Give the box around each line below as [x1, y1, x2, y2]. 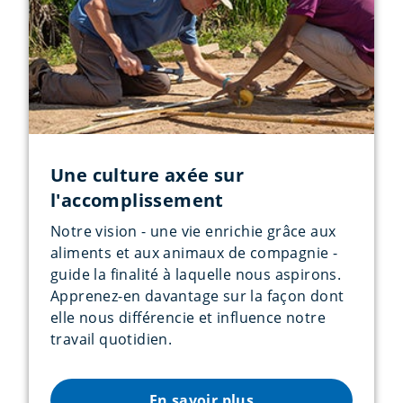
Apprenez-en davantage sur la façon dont [50, 285, 345, 306]
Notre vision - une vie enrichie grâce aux [50, 220, 336, 241]
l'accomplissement [50, 187, 224, 212]
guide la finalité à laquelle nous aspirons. [50, 264, 342, 284]
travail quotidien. [50, 328, 173, 349]
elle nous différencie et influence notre [50, 307, 326, 327]
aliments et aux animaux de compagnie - [50, 242, 338, 263]
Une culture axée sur [50, 162, 244, 187]
